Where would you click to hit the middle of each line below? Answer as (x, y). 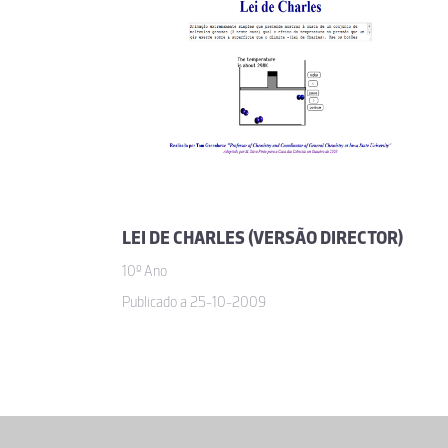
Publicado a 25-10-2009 (194, 302)
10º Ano (144, 271)
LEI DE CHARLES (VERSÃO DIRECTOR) (262, 238)
